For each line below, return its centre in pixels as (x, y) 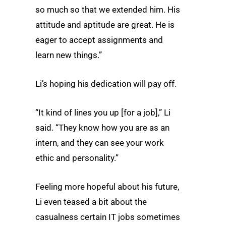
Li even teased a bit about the (91, 202)
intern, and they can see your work (100, 143)
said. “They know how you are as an (102, 128)
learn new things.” (69, 55)
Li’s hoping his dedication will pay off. (106, 83)
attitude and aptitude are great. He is (105, 24)
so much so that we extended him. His (108, 9)
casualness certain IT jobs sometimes (108, 217)
